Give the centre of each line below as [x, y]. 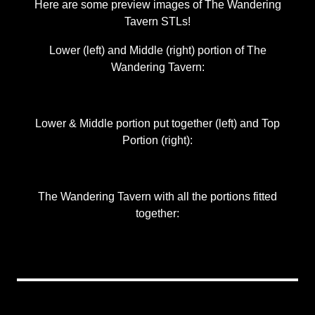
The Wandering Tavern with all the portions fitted [157, 197]
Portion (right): [157, 140]
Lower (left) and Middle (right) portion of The [157, 50]
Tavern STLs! [157, 21]
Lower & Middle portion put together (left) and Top [157, 123]
